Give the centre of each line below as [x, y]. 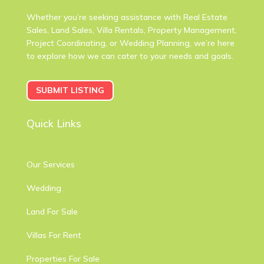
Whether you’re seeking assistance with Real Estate [127, 17]
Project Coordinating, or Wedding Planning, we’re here [130, 43]
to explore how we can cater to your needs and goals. [130, 56]
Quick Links [54, 124]
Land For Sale [52, 212]
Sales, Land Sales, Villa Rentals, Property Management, [131, 30]
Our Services [50, 165]
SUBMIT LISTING [70, 90]
